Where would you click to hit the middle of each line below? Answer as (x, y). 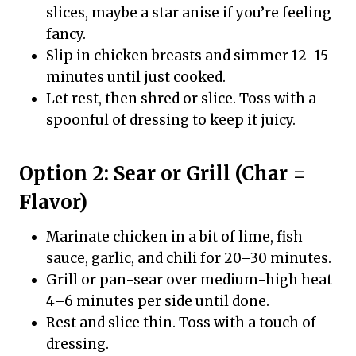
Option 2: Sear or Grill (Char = (163, 174)
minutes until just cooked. (136, 77)
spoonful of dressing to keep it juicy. (171, 120)
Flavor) (53, 203)
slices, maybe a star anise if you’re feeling (189, 13)
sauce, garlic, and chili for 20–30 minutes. (189, 259)
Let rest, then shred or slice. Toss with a (181, 99)
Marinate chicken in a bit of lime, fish (174, 237)
